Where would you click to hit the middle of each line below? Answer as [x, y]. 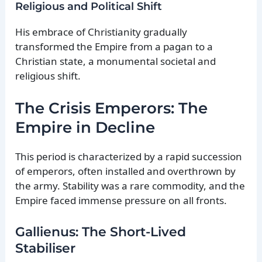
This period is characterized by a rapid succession [129, 157]
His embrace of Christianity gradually [101, 32]
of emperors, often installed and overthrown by [126, 171]
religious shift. [48, 76]
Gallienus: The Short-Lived [101, 232]
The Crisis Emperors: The [112, 108]
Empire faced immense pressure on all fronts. [121, 201]
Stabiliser [46, 248]
